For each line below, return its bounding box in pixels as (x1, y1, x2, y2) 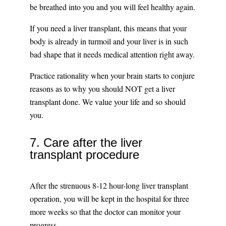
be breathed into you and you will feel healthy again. (29, 2, 195, 13)
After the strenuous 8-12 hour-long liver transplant (29, 180, 188, 191)
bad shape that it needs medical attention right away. (29, 49, 195, 60)
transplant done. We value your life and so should (29, 96, 186, 107)
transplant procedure (29, 148, 139, 162)
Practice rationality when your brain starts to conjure (29, 70, 195, 81)
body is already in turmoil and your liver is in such (29, 36, 188, 47)
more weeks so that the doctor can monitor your (29, 206, 181, 217)
